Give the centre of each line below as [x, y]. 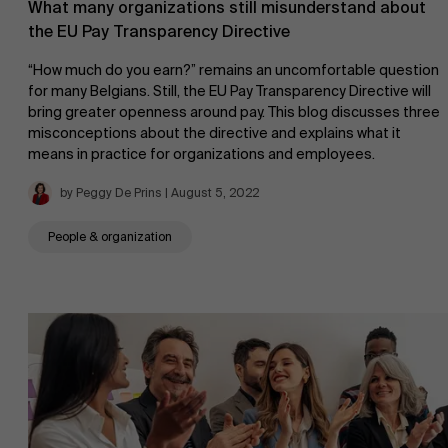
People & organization [110, 237]
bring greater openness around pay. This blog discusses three [234, 112]
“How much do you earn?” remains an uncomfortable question [233, 70]
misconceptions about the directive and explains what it [214, 133]
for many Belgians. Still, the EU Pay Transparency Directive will [229, 91]
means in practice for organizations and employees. [201, 154]
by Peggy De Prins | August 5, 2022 [159, 193]
